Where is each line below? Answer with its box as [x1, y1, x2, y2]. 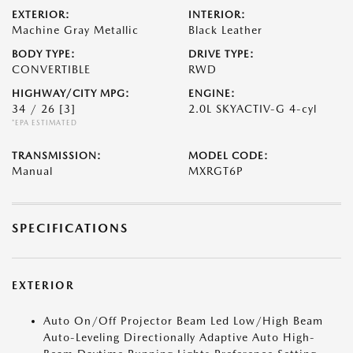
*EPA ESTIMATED [12, 118, 77, 127]
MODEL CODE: [188, 150, 269, 162]
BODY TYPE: [12, 48, 76, 60]
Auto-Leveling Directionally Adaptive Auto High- [43, 331, 315, 344]
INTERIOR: [188, 9, 246, 20]
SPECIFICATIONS [12, 221, 128, 236]
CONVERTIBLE [12, 63, 91, 76]
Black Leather [188, 24, 262, 36]
